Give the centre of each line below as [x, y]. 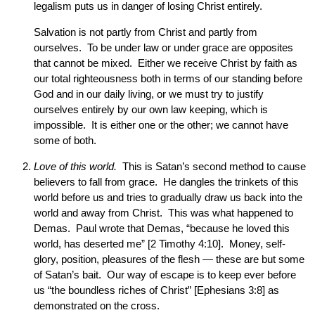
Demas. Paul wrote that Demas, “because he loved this [162, 228]
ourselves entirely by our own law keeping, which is [151, 109]
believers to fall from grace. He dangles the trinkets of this [166, 182]
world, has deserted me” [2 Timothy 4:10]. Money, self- [160, 244]
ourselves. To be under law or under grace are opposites [163, 47]
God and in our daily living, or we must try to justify [149, 94]
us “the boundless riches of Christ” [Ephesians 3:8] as [156, 290]
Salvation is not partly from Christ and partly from [146, 32]
